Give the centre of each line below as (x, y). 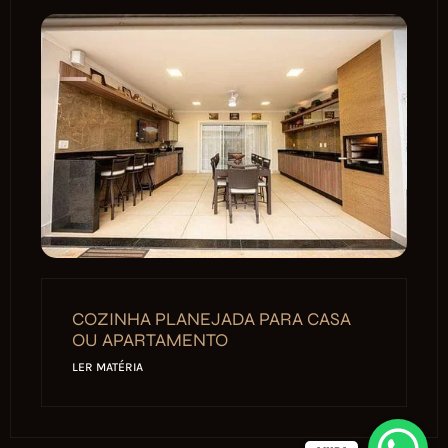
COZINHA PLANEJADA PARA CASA (211, 319)
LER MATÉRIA (107, 367)
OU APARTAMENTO (150, 340)
